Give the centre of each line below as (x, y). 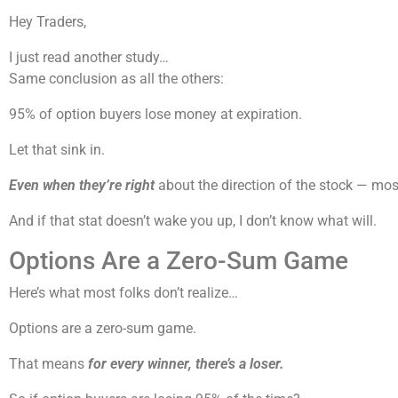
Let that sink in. (57, 150)
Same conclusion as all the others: (116, 79)
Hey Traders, (48, 22)
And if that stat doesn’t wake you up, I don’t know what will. (193, 221)
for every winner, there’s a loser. (186, 364)
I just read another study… (89, 58)
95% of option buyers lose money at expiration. (155, 115)
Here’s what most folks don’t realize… (123, 293)
